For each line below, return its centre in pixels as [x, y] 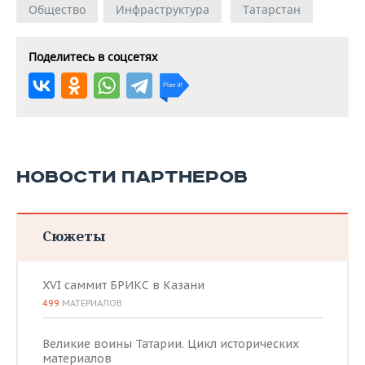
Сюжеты [74, 236]
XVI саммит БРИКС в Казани [123, 285]
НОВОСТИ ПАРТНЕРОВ [132, 177]
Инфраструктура [163, 9]
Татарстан [272, 9]
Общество [57, 9]
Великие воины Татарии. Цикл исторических [171, 344]
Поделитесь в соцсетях [93, 57]
